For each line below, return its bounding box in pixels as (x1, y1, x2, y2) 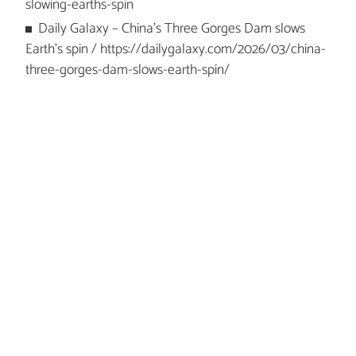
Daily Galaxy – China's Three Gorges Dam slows (38, 17, 306, 41)
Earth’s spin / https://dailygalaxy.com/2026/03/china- (25, 37, 326, 61)
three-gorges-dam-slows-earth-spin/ (25, 58, 230, 82)
